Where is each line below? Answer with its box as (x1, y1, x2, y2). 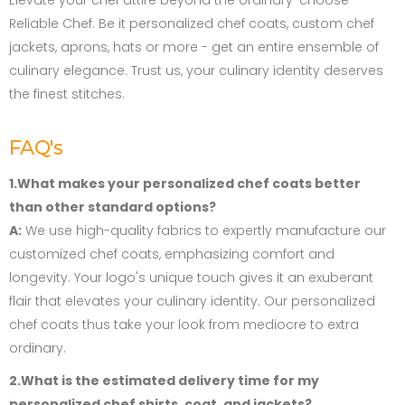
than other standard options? (9, 198, 216, 217)
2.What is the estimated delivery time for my (9, 372, 319, 391)
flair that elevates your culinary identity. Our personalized (9, 292, 375, 311)
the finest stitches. (9, 85, 125, 104)
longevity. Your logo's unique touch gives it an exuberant (9, 268, 373, 287)
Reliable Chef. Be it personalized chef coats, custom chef (9, 14, 374, 33)
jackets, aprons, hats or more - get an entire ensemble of (9, 38, 379, 57)
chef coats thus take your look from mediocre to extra (9, 316, 359, 334)
